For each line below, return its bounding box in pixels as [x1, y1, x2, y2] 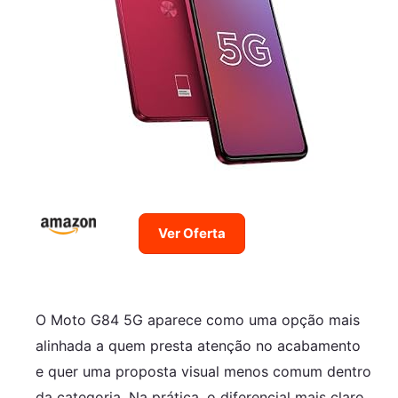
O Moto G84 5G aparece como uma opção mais [36, 310, 360, 329]
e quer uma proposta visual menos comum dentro [36, 362, 371, 380]
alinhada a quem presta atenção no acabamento [36, 336, 361, 354]
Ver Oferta [158, 225, 226, 243]
